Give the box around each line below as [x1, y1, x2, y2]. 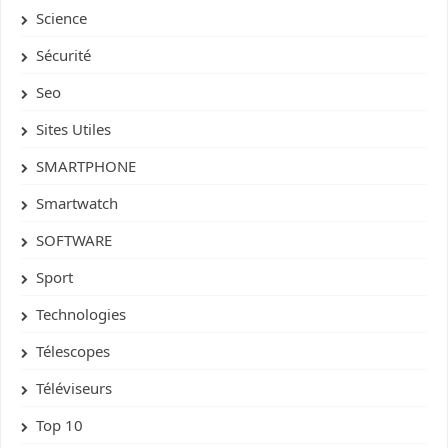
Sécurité [36, 45, 91, 66]
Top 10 [36, 415, 83, 436]
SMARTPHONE [36, 156, 136, 177]
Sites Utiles [36, 119, 111, 140]
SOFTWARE [36, 230, 112, 251]
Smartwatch [36, 193, 118, 214]
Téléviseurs [36, 378, 112, 399]
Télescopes [36, 341, 110, 362]
